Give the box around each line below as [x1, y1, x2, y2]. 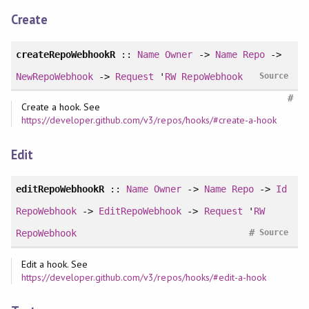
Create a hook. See [21, 101, 101, 114]
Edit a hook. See [21, 257, 88, 270]
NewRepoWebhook [15, 70, 94, 82]
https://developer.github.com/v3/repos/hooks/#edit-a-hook [21, 270, 267, 283]
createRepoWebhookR [15, 48, 116, 60]
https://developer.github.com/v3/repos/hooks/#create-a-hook [21, 114, 277, 127]
